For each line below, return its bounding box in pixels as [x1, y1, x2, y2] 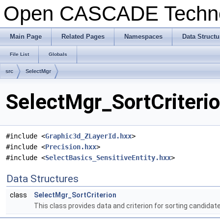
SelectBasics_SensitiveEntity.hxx [45, 154, 171, 162]
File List [10, 52, 29, 57]
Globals [49, 52, 67, 57]
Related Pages [61, 33, 105, 40]
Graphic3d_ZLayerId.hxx [45, 132, 132, 140]
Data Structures [6, 173, 79, 185]
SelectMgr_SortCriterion [34, 191, 116, 199]
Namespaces [124, 33, 163, 40]
